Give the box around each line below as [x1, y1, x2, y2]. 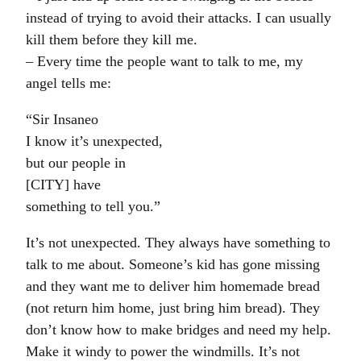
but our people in [26, 155, 126, 171]
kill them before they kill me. [26, 31, 197, 48]
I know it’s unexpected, [26, 133, 163, 149]
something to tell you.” [26, 198, 160, 214]
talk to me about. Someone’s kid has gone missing [26, 256, 320, 272]
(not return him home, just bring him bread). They [26, 300, 320, 316]
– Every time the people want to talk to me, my [26, 53, 303, 69]
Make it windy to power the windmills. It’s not [26, 343, 300, 359]
